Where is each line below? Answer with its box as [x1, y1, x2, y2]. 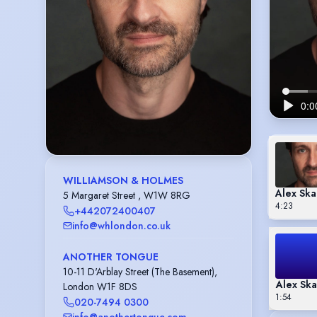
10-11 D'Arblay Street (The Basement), [63, 264, 217, 279]
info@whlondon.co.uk [72, 218, 171, 233]
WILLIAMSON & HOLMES [63, 173, 183, 188]
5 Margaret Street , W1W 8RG [63, 188, 190, 202]
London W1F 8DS [63, 279, 137, 294]
